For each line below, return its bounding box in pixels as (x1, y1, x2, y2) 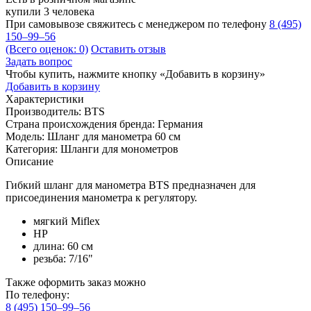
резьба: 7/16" (33, 252, 93, 264)
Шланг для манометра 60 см (47, 130, 180, 142)
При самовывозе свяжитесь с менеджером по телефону (6, 17, 269, 30)
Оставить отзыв (91, 42, 166, 55)
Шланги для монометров (60, 142, 178, 155)
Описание (6, 155, 53, 167)
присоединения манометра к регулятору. (6, 191, 197, 203)
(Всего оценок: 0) (6, 42, 88, 55)
